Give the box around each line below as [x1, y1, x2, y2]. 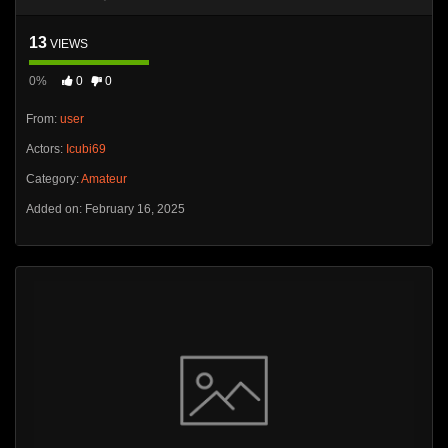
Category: [26, 172, 81, 186]
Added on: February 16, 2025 [26, 202, 185, 216]
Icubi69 [66, 142, 106, 156]
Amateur [81, 172, 127, 186]
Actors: [26, 142, 66, 156]
